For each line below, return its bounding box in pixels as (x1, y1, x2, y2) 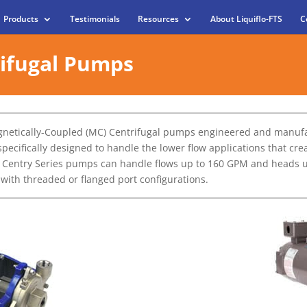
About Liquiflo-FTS (210, 13, 282, 25)
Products (3, 13, 38, 25)
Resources (137, 13, 179, 25)
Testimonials (69, 13, 120, 25)
